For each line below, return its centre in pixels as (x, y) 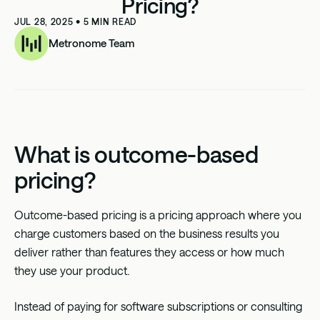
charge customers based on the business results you (147, 233)
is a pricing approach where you (219, 214)
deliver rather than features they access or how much (149, 251)
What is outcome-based (136, 154)
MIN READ (113, 21)
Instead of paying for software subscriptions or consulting (158, 306)
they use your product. (72, 270)
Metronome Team (91, 42)
